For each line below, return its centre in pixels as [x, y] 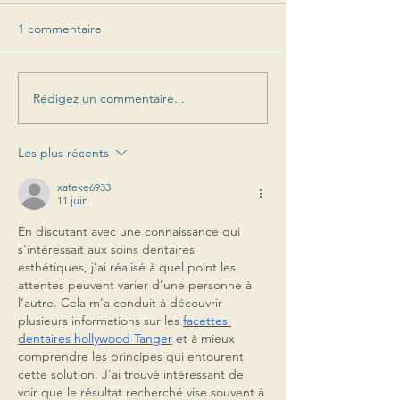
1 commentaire [60, 29]
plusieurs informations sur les [100, 321]
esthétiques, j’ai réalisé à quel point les [129, 267]
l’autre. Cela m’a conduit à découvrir [122, 303]
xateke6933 [84, 187]
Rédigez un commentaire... [109, 98]
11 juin [73, 201]
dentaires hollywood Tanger [95, 339]
